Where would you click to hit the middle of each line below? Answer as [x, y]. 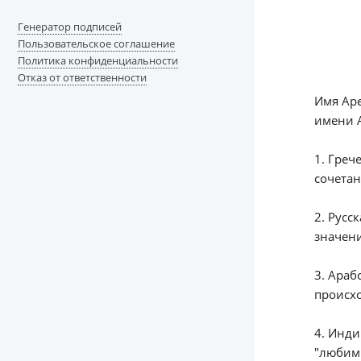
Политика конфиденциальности [98, 61]
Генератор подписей [69, 27]
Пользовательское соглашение [96, 44]
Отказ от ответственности [82, 78]
